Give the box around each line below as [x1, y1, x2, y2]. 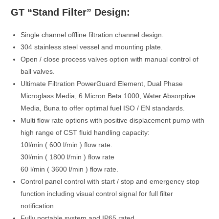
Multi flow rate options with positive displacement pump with [21, 116, 205, 124]
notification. [21, 202, 56, 210]
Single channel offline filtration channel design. [21, 31, 164, 39]
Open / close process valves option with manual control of [21, 55, 199, 63]
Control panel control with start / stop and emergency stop [21, 177, 200, 185]
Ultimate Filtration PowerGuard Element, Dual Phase [21, 80, 183, 88]
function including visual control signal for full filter [21, 190, 174, 197]
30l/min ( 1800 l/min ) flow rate [21, 153, 115, 161]
